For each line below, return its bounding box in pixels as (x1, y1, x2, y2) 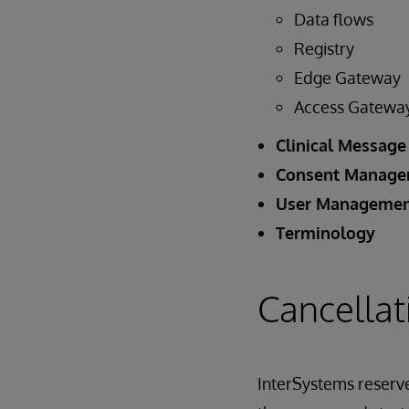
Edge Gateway (294, 68, 401, 88)
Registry (294, 38, 354, 58)
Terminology (276, 223, 375, 243)
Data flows (294, 9, 373, 29)
